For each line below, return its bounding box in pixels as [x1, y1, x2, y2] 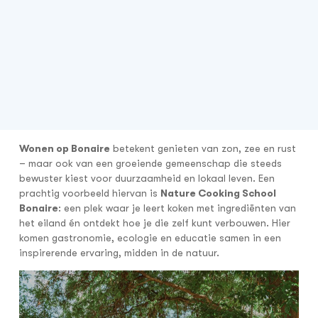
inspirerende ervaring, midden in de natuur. [18, 247, 219, 259]
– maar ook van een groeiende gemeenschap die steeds [18, 158, 282, 170]
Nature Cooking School [160, 187, 276, 199]
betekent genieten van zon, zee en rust [109, 143, 296, 155]
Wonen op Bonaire [18, 143, 110, 155]
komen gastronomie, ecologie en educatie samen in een [18, 232, 281, 244]
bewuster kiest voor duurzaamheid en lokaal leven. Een [18, 172, 275, 185]
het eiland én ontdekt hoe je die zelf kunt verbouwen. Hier [18, 217, 290, 229]
